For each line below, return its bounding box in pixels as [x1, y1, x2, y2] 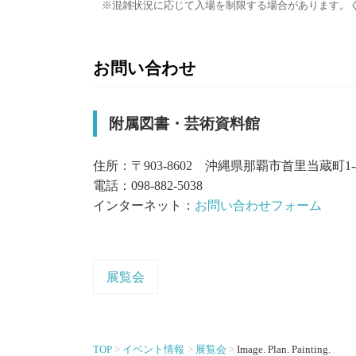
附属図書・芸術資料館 [109, 114, 260, 132]
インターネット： [93, 198, 195, 212]
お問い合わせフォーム [195, 198, 322, 212]
